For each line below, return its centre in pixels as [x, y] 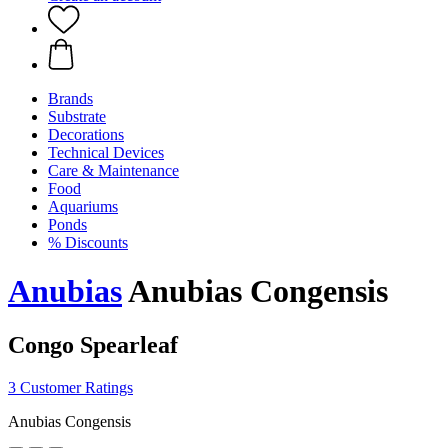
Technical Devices [106, 152]
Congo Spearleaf [93, 344]
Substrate [77, 116]
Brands [70, 98]
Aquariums [83, 206]
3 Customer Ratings [70, 387]
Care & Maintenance [113, 170]
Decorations [86, 134]
